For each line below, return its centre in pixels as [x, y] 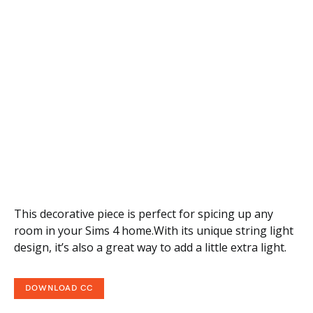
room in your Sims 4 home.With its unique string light [154, 231]
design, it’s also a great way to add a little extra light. [150, 247]
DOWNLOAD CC [59, 288]
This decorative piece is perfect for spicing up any [144, 214]
